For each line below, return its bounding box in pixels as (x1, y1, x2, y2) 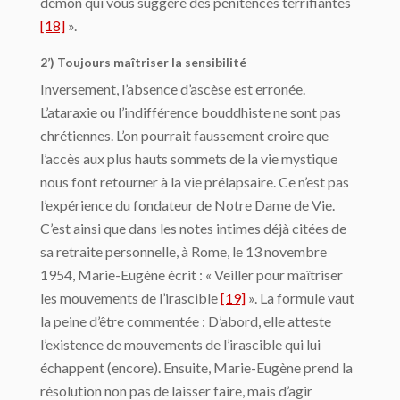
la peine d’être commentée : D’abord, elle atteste (40, 312, 331, 329)
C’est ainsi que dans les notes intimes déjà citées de (40, 219, 346, 237)
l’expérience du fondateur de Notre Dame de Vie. (40, 196, 335, 213)
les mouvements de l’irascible (40, 288, 221, 306)
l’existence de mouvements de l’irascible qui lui (40, 335, 321, 353)
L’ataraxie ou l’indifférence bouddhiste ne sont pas (40, 103, 341, 121)
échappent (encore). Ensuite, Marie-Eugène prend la (40, 358, 353, 376)
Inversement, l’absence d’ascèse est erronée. (40, 79, 305, 97)
